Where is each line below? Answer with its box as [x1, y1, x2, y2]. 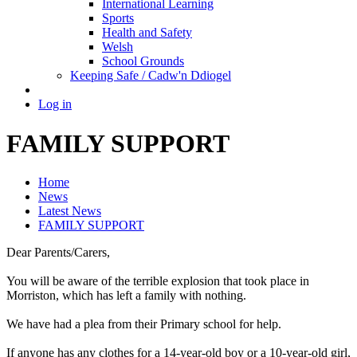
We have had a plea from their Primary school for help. [6, 317, 281, 331]
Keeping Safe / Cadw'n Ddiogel [70, 69, 231, 83]
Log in [38, 97, 72, 112]
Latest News [38, 204, 101, 218]
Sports [102, 11, 134, 25]
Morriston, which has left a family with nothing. [6, 288, 246, 303]
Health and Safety [102, 25, 192, 40]
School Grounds [102, 54, 184, 69]
